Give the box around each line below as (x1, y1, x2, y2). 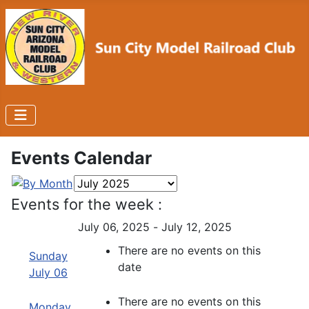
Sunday (29, 248, 68, 263)
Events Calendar (11, 147, 152, 168)
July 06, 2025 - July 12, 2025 (77, 219, 232, 234)
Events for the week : (11, 195, 162, 213)
